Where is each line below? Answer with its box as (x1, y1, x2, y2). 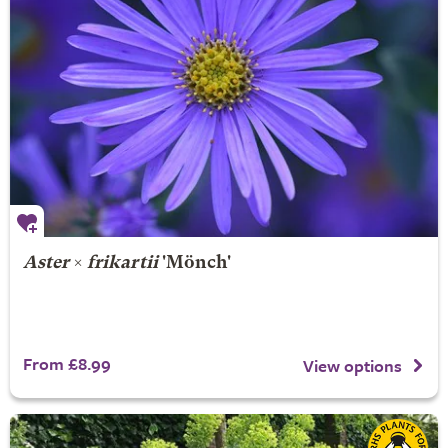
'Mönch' (157, 255, 231, 272)
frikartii (86, 255, 158, 272)
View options (303, 352, 402, 378)
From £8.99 (22, 351, 111, 376)
